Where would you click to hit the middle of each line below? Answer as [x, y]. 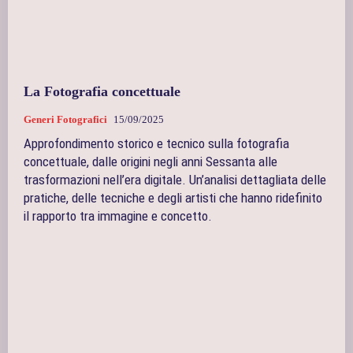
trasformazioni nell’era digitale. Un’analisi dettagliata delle [175, 179]
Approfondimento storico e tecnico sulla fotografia [156, 143]
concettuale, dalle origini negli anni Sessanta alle [150, 161]
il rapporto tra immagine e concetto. [118, 216]
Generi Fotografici [65, 119]
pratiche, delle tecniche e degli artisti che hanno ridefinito [173, 197]
